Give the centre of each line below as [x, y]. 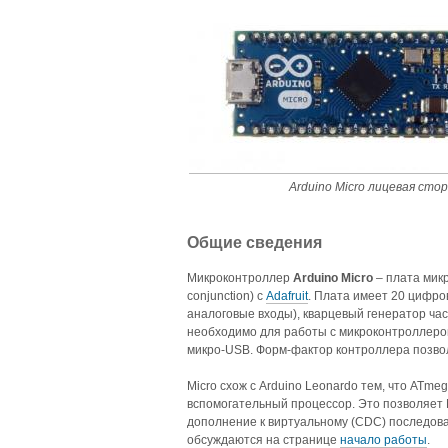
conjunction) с [226, 295]
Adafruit [287, 295]
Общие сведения [254, 242]
